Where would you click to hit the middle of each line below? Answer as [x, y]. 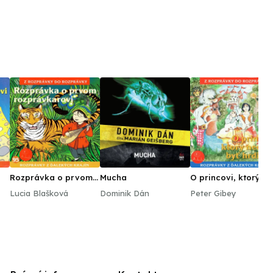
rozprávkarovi [40, 187]
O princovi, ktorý [225, 177]
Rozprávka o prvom [51, 177]
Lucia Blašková [39, 193]
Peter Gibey [213, 193]
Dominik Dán [125, 193]
